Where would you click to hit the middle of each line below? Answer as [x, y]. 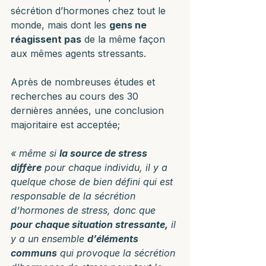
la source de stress [104, 153]
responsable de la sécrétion [75, 196]
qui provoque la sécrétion [118, 253]
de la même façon [125, 39]
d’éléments [114, 239]
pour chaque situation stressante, [89, 224]
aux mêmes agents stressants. [78, 53]
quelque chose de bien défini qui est [93, 182]
